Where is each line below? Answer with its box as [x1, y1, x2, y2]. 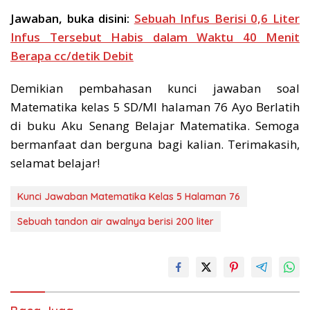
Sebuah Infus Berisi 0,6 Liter [134, 10, 300, 27]
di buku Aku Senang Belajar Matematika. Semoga [10, 118, 300, 134]
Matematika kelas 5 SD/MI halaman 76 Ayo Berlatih [10, 99, 300, 116]
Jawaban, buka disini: [10, 10, 134, 27]
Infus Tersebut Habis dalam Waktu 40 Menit [10, 29, 300, 46]
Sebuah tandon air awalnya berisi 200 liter [17, 215, 214, 228]
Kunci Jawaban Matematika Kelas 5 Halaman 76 [17, 190, 240, 203]
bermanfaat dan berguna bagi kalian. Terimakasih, [10, 136, 300, 153]
